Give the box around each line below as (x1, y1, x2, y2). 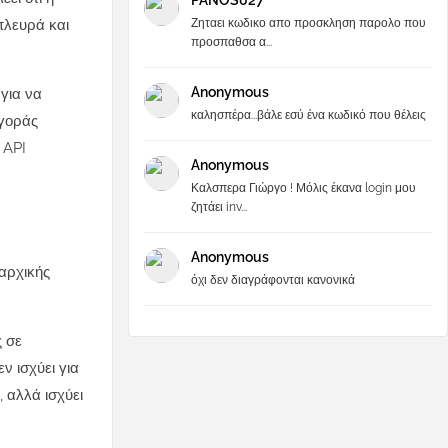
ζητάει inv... (191, 200, 247, 214)
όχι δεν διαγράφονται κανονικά (191, 273, 355, 287)
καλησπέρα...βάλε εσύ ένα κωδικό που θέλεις (191, 108, 426, 122)
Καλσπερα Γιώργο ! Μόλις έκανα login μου (191, 181, 416, 195)
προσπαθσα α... (191, 35, 272, 49)
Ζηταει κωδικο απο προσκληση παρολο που (191, 16, 426, 30)
